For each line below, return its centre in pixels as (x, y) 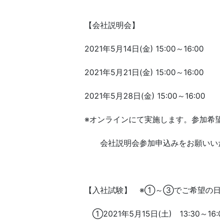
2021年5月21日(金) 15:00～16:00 (144, 72)
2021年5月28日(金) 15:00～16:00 (145, 96)
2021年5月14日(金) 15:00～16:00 (144, 49)
